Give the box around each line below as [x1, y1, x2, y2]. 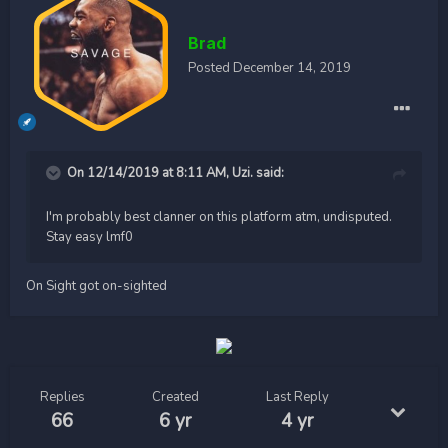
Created [151, 387, 199, 406]
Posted [188, 59, 233, 78]
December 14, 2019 [233, 59, 351, 78]
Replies [39, 387, 85, 406]
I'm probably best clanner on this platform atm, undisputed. [46, 208, 392, 227]
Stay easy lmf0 [46, 228, 133, 247]
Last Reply [265, 387, 329, 406]
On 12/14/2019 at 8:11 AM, [67, 164, 232, 183]
